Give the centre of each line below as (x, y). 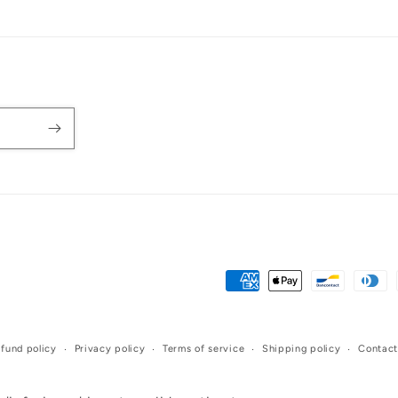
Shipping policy (301, 349)
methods (255, 306)
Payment (255, 282)
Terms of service (204, 349)
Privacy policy (110, 349)
